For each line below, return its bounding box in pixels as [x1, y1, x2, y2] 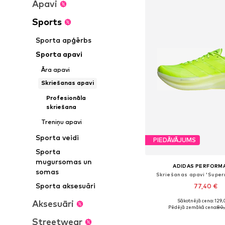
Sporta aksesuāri [36, 181, 96, 190]
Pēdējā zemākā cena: [168, 204, 217, 210]
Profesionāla [46, 94, 86, 101]
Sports [32, 17, 62, 27]
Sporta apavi [36, 50, 83, 58]
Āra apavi [41, 66, 70, 73]
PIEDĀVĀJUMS [153, 136, 196, 144]
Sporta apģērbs [36, 36, 92, 44]
